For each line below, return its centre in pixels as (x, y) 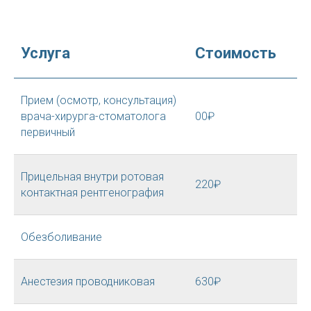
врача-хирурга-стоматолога (93, 116)
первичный (48, 132)
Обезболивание (61, 237)
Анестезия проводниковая (88, 281)
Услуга (45, 53)
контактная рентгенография (92, 193)
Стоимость (236, 53)
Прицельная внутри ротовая (92, 177)
